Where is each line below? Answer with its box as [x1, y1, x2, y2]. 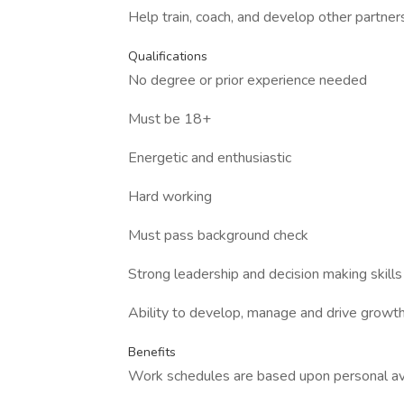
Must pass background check [128, 225, 308, 245]
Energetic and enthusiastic [128, 148, 291, 168]
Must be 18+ [128, 109, 211, 129]
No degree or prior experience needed [128, 70, 367, 90]
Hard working [128, 187, 212, 207]
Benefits [128, 344, 176, 361]
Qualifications [128, 48, 207, 65]
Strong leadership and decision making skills [128, 264, 402, 284]
